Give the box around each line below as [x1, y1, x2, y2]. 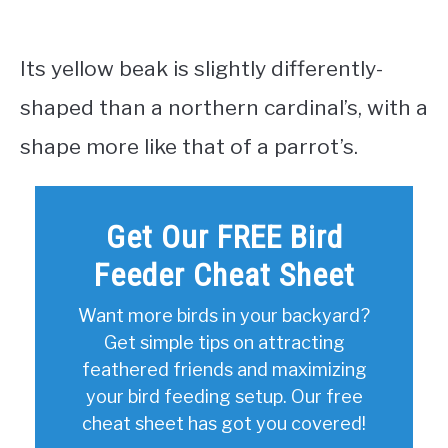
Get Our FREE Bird [105, 218, 343, 257]
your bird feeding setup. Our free [85, 386, 363, 408]
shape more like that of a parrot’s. [20, 134, 368, 160]
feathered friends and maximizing [81, 359, 367, 381]
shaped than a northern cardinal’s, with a [20, 95, 428, 121]
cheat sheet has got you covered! [82, 413, 366, 435]
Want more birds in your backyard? [78, 305, 370, 327]
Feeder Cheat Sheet [93, 256, 355, 295]
